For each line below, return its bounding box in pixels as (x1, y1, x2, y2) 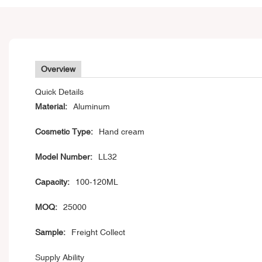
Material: (35, 102, 67, 112)
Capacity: (35, 177, 70, 187)
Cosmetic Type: (35, 127, 93, 137)
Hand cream (99, 127, 144, 137)
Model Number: (35, 152, 92, 162)
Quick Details (35, 87, 84, 97)
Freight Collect (71, 227, 125, 237)
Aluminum (73, 102, 110, 112)
